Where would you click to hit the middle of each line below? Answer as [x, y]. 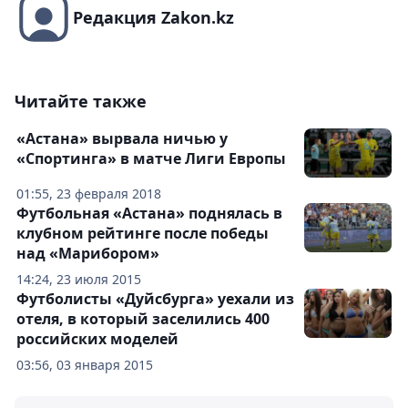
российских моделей [97, 339]
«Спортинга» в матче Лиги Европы [151, 159]
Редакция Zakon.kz [153, 18]
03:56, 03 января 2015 [85, 365]
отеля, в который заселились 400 [143, 319]
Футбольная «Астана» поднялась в [149, 214]
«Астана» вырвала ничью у [122, 139]
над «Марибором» [88, 254]
